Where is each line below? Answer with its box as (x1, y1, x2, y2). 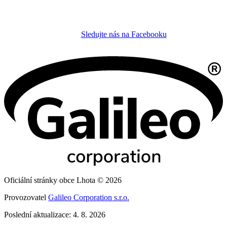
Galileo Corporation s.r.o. (48, 193, 129, 202)
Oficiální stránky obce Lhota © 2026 (4, 175, 122, 184)
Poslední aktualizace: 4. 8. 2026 (4, 210, 105, 219)
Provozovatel (4, 193, 48, 202)
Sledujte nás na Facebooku (81, 29, 167, 39)
